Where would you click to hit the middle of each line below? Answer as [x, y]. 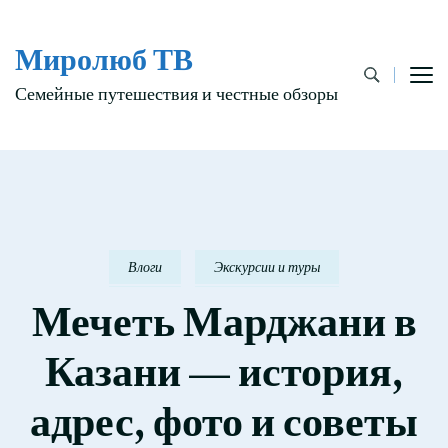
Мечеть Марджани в [224, 321]
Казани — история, [224, 371]
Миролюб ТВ [104, 59]
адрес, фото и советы [224, 421]
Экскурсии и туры [267, 267]
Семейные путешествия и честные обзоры [176, 94]
